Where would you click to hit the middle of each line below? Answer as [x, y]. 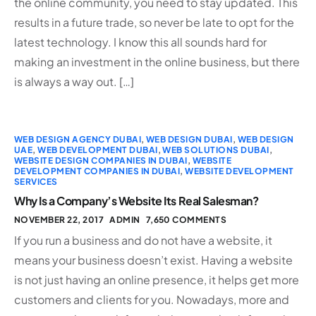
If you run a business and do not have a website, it [143, 240]
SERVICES [36, 181]
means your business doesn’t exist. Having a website [153, 260]
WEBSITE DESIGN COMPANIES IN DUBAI [101, 160]
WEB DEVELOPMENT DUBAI [98, 150]
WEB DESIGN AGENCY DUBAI [78, 139]
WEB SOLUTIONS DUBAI [216, 150]
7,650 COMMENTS [186, 219]
